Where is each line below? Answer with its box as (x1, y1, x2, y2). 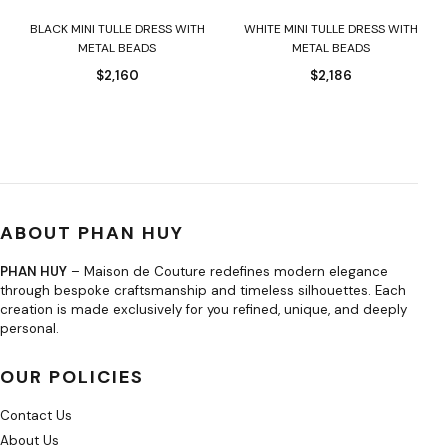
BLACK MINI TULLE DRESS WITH (29, 21, 205, 37)
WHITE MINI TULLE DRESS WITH (244, 21, 418, 37)
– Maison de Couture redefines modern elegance (67, 263, 388, 280)
